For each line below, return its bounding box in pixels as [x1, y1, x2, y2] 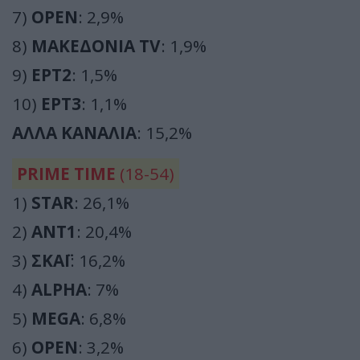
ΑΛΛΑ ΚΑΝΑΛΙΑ [12, 121, 137, 144]
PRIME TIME [17, 162, 116, 185]
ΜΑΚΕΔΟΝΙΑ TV [31, 35, 161, 57]
